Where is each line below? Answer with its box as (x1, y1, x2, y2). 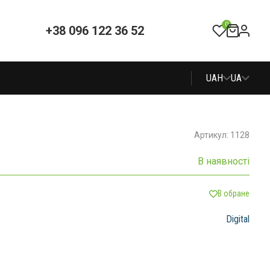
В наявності (197, 155, 250, 167)
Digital (225, 213, 250, 225)
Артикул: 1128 (193, 130, 250, 140)
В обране (217, 189, 250, 198)
